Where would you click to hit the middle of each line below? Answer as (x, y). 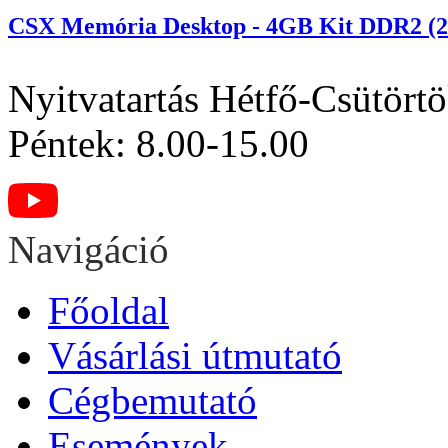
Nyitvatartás (103, 98)
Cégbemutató (152, 400)
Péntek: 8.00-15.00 (158, 143)
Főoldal (108, 310)
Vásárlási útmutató (195, 355)
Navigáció (88, 249)
